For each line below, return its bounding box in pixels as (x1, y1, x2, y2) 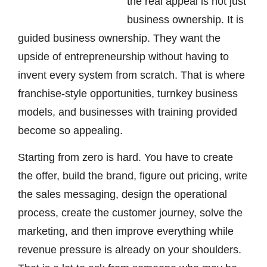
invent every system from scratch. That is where (18, 69, 245, 81)
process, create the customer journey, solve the (18, 207, 243, 219)
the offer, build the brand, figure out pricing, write (18, 170, 247, 182)
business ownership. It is (127, 13, 244, 26)
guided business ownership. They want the (18, 32, 221, 44)
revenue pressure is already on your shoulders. (18, 244, 241, 256)
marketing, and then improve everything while (18, 225, 234, 238)
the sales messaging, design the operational (18, 188, 227, 201)
